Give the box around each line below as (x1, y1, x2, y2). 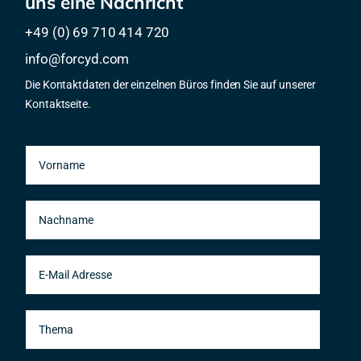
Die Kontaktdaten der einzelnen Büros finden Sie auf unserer (25, 77, 317, 91)
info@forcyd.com (25, 51, 130, 68)
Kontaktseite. (25, 97, 91, 110)
